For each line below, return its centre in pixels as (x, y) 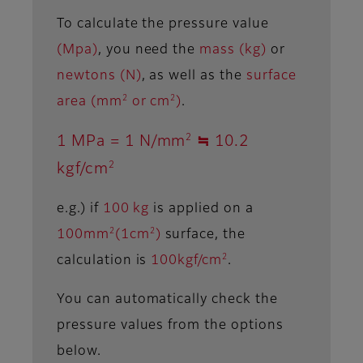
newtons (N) (99, 76)
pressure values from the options (170, 325)
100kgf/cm (187, 261)
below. (79, 351)
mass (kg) (233, 50)
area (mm (90, 102)
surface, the (203, 235)
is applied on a (201, 209)
